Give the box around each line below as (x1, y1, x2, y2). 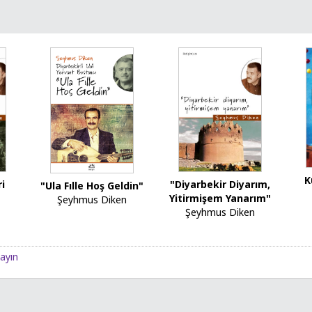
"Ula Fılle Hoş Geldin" (40, 178, 144, 192)
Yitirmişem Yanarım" (169, 192, 271, 205)
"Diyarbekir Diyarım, (169, 178, 270, 192)
